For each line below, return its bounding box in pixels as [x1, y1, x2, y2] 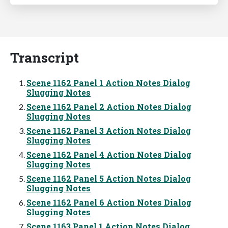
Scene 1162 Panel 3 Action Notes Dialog [26, 125, 191, 136]
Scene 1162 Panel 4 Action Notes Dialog [26, 149, 191, 160]
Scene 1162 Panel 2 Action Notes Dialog [26, 101, 191, 112]
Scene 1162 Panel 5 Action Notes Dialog [26, 173, 191, 184]
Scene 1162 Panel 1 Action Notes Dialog [26, 77, 190, 88]
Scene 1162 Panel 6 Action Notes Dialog [26, 196, 191, 208]
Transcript [10, 48, 79, 66]
